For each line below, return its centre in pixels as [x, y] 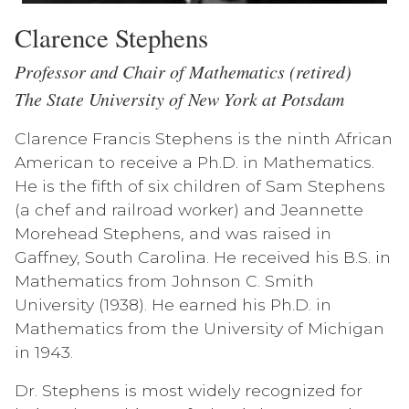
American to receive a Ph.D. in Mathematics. [194, 162]
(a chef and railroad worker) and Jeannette [189, 209]
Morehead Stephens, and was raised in [173, 233]
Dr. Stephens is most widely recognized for [189, 390]
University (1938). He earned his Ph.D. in [173, 304]
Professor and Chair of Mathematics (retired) [183, 71]
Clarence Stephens [111, 37]
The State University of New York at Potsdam [179, 98]
